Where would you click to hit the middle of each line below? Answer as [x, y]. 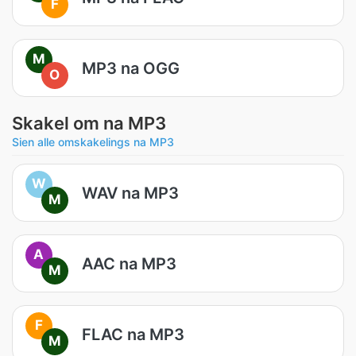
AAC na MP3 [129, 263]
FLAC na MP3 [133, 334]
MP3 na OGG [131, 68]
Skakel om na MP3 [89, 123]
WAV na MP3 [130, 193]
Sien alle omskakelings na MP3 [93, 142]
